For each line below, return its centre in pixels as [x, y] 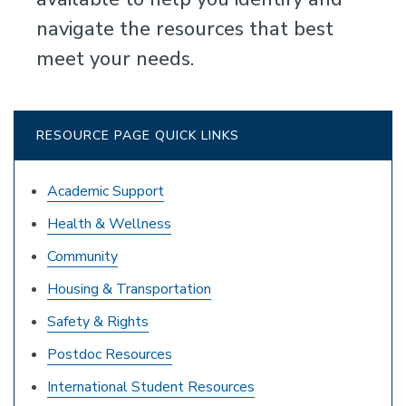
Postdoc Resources [110, 354]
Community [82, 256]
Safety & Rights [98, 322]
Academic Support [106, 191]
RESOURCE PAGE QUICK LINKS [138, 135]
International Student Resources [151, 387]
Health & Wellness [109, 224]
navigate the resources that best [185, 29]
